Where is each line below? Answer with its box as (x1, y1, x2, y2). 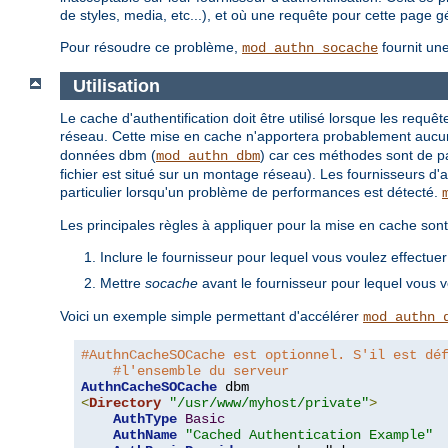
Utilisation (72, 75, 160, 96)
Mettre (100, 275, 145, 292)
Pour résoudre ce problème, (60, 38, 242, 55)
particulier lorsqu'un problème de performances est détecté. (60, 184, 442, 201)
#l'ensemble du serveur (113, 363, 289, 380)
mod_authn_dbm (156, 148, 260, 165)
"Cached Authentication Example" (185, 427, 433, 444)
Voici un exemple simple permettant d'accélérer (60, 308, 363, 325)
